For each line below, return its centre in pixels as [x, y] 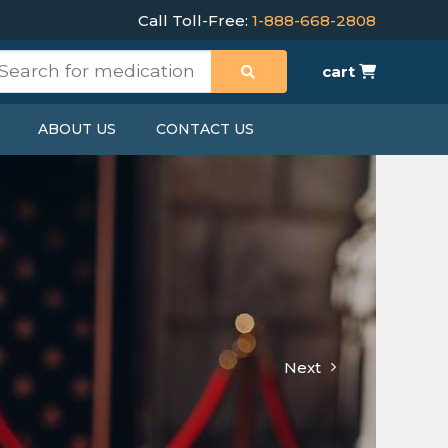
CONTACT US [204, 129]
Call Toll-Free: [195, 20]
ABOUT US [76, 129]
